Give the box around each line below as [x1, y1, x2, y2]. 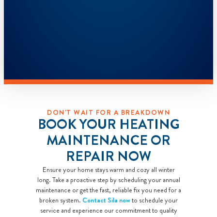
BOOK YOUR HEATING [37, 114, 180, 134]
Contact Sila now [82, 195, 130, 205]
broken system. [39, 195, 82, 205]
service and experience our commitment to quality [40, 205, 177, 215]
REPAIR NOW [66, 146, 151, 166]
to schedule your [130, 195, 178, 205]
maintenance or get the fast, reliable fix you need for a [36, 185, 181, 195]
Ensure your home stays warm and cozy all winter [42, 164, 175, 174]
